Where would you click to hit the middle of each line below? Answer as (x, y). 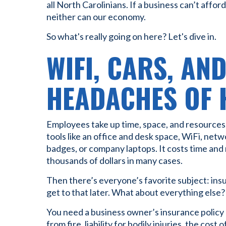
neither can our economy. (96, 17)
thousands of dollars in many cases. (115, 160)
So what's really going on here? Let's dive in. (131, 36)
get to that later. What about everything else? (136, 192)
